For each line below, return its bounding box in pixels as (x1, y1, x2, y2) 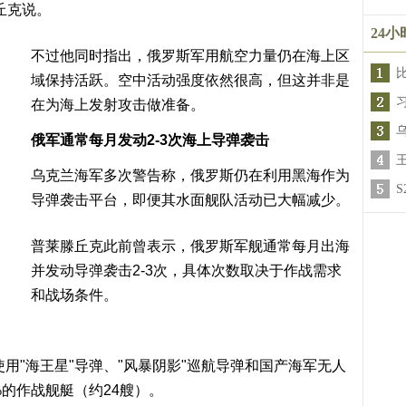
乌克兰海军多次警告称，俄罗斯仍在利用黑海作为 (31, 168, 350, 183)
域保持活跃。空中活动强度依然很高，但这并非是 (31, 72, 350, 88)
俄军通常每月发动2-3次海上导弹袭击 (31, 132, 269, 148)
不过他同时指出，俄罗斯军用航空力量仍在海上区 (31, 48, 350, 63)
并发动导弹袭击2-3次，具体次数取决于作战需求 (31, 263, 342, 278)
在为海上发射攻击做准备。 (31, 97, 205, 112)
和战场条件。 (31, 287, 118, 303)
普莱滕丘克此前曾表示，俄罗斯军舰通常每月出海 (31, 238, 350, 254)
